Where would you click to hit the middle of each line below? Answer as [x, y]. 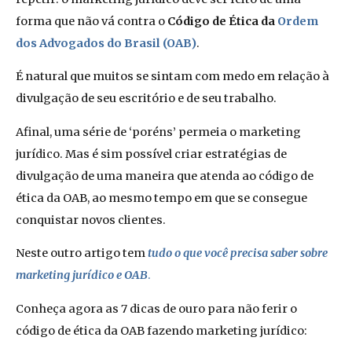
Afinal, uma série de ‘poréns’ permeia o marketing [158, 132]
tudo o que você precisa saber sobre [238, 253]
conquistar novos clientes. [91, 220]
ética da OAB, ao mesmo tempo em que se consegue [161, 198]
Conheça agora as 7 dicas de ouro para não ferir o [156, 308]
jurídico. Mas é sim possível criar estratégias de [151, 154]
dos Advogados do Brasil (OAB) [106, 43]
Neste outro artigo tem [82, 253]
